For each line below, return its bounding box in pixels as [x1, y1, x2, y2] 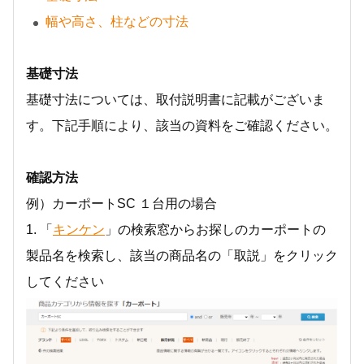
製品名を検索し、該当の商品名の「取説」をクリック [26, 249, 338, 262]
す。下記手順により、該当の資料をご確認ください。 [26, 119, 338, 132]
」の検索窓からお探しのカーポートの [105, 223, 326, 236]
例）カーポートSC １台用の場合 [26, 197, 217, 210]
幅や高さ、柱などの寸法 [45, 15, 188, 28]
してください [26, 275, 104, 288]
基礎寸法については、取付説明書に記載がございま [26, 93, 325, 106]
